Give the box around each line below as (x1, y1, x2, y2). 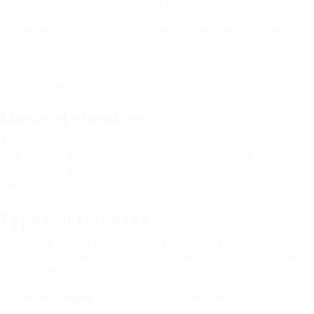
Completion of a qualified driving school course (93, 80, 299, 91)
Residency (16, 25, 62, 36)
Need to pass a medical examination (116, 53, 275, 64)
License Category (15, 293, 92, 304)
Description (184, 293, 235, 304)
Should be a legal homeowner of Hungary (104, 25, 287, 36)
